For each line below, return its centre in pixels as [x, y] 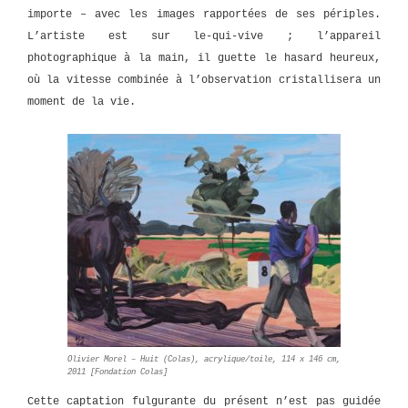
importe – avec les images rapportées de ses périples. [204, 15]
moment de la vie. [82, 102]
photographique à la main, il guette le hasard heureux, [204, 58]
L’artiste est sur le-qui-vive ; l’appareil [204, 36]
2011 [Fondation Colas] [117, 372]
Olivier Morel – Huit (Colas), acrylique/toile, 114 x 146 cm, [204, 359]
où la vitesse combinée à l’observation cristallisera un [204, 80]
